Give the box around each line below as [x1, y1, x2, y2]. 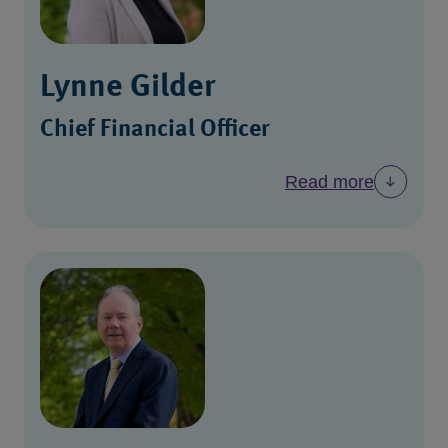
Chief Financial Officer [40, 117, 270, 142]
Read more [285, 171, 374, 192]
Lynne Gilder [40, 71, 215, 104]
